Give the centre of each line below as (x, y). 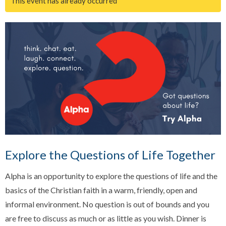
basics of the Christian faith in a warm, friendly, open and (101, 190)
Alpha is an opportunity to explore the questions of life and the (111, 176)
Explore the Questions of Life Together (110, 155)
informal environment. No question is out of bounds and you (107, 204)
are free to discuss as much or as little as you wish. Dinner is (106, 218)
